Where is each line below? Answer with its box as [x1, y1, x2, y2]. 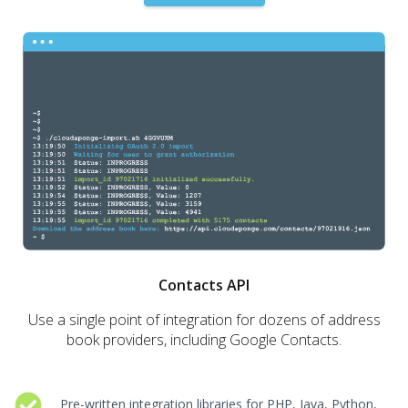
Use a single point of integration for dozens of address [27, 309, 381, 330]
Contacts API [158, 274, 250, 295]
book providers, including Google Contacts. [66, 329, 342, 350]
